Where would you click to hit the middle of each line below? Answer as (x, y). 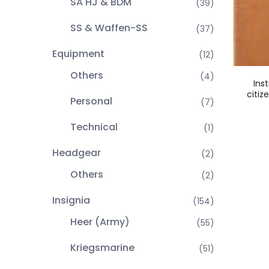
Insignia (71, 200)
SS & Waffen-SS (109, 28)
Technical (94, 127)
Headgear (77, 153)
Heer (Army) (100, 222)
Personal (91, 101)
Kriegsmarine (102, 248)
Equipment (78, 54)
